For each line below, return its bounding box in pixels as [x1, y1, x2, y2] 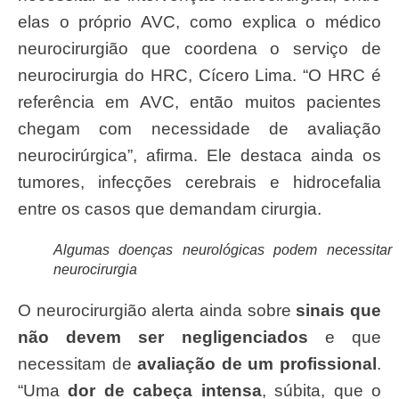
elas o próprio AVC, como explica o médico [18, 12, 381, 32]
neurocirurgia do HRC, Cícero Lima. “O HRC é [18, 66, 381, 85]
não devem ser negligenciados [18, 327, 308, 346]
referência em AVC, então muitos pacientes [18, 93, 381, 112]
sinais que [296, 300, 382, 320]
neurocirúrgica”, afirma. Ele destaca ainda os [18, 146, 381, 166]
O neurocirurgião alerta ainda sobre [31, 300, 297, 320]
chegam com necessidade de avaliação [18, 119, 381, 139]
